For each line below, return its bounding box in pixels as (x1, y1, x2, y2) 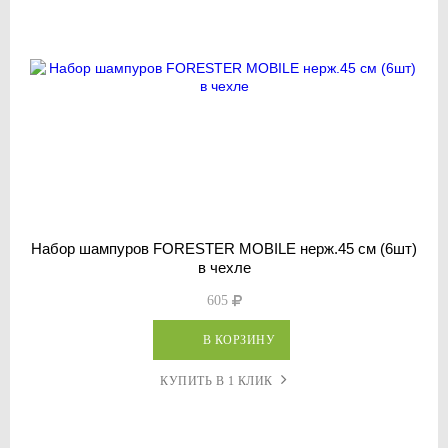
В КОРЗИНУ (202, 333, 276, 346)
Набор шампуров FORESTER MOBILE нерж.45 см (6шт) (31, 239, 417, 257)
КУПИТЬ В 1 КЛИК (160, 374, 273, 387)
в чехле (197, 258, 251, 276)
